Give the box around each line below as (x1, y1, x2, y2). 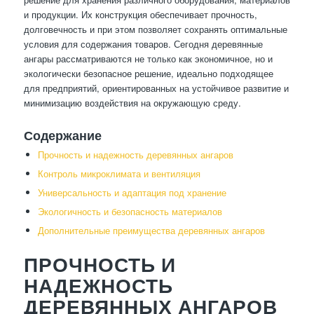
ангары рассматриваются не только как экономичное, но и (23, 52, 273, 66)
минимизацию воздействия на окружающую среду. (23, 96, 241, 110)
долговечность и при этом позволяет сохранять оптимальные (23, 22, 287, 36)
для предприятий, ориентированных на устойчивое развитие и (23, 81, 289, 95)
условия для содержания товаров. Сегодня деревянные (23, 37, 263, 51)
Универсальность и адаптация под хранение (37, 186, 226, 200)
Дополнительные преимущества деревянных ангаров (37, 224, 265, 238)
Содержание (23, 128, 102, 144)
